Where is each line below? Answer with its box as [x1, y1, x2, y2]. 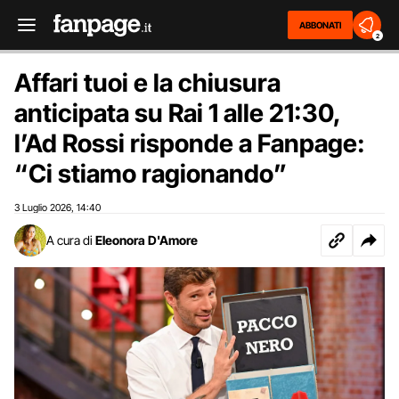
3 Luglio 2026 [14, 201, 71, 214]
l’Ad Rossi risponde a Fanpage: [14, 128, 365, 159]
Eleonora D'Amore [95, 232, 198, 248]
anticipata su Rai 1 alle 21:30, [14, 98, 340, 128]
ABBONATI [299, 20, 341, 30]
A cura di [46, 232, 93, 248]
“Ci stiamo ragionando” [14, 159, 287, 189]
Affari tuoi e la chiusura [14, 68, 281, 98]
